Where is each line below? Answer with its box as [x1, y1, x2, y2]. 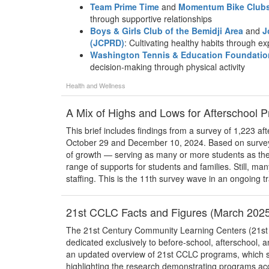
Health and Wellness [66, 80, 125, 90]
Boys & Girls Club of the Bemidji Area [90, 25, 243, 37]
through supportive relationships [90, 13, 212, 25]
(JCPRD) [90, 37, 124, 49]
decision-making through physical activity [90, 61, 245, 73]
